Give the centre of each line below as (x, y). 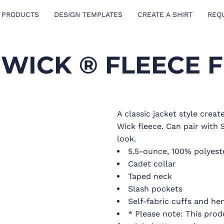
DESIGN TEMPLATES (88, 14)
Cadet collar (152, 164)
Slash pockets (155, 189)
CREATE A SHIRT (165, 14)
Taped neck (150, 176)
